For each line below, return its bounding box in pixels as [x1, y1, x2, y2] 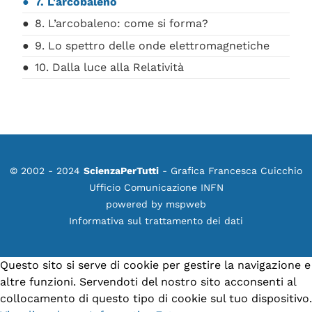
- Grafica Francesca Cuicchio [159, 165, 302, 176]
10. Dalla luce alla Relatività [35, 61, 184, 75]
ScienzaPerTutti [84, 165, 159, 176]
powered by [106, 198, 166, 210]
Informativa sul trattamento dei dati [69, 215, 243, 226]
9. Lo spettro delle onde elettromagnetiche [35, 38, 270, 52]
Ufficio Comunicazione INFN [88, 182, 224, 193]
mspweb [166, 198, 206, 210]
